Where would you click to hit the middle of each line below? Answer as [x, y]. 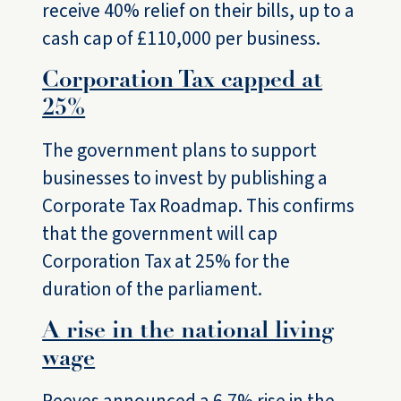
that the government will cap [160, 234]
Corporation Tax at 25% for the [166, 262]
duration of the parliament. [153, 290]
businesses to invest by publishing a [185, 179]
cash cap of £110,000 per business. [182, 39]
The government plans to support [180, 151]
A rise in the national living [188, 332]
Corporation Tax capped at [183, 81]
